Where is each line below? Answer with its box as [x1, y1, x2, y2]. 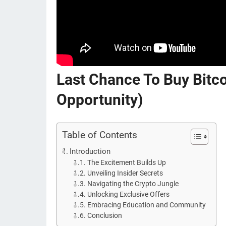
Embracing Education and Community [87, 201, 206, 209]
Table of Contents [62, 129, 137, 141]
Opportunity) [56, 91, 143, 108]
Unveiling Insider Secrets [87, 169, 163, 177]
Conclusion [87, 211, 122, 219]
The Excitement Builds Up [87, 158, 166, 166]
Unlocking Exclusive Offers [87, 190, 169, 198]
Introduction [70, 147, 111, 156]
